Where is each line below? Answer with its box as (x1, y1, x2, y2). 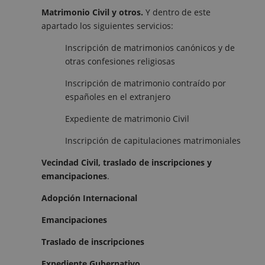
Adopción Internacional (41, 192, 137, 203)
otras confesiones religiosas (65, 55, 175, 67)
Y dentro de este (146, 6, 211, 18)
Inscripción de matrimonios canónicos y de (65, 41, 235, 53)
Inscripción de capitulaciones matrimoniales (65, 134, 241, 146)
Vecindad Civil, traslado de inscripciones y (41, 156, 212, 168)
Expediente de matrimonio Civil (65, 112, 189, 124)
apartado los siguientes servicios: (41, 20, 173, 31)
